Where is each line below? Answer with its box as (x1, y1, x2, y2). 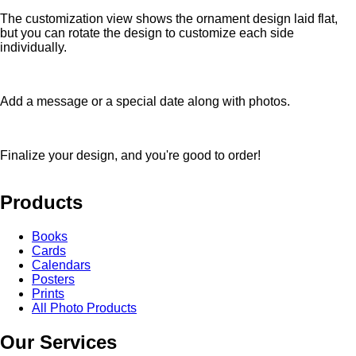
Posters (32, 273, 75, 287)
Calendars (32, 258, 91, 273)
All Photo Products (32, 301, 137, 315)
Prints (32, 287, 64, 301)
